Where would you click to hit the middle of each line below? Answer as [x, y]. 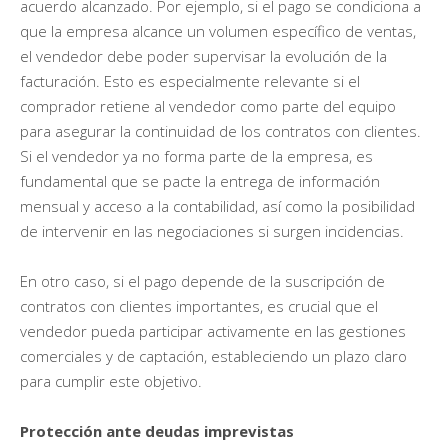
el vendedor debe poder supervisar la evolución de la [203, 56]
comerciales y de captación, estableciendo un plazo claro [213, 356]
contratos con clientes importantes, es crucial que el [199, 306]
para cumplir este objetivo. [111, 381]
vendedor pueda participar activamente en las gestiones [213, 331]
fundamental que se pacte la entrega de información [200, 181]
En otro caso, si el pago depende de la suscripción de [202, 281]
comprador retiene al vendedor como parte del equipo [208, 106]
